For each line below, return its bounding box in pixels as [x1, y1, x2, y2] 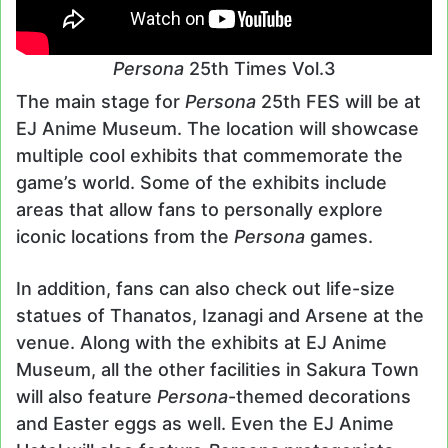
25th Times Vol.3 [188, 58, 336, 80]
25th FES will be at [261, 91, 421, 113]
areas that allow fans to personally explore [16, 199, 383, 221]
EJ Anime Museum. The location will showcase [16, 118, 419, 140]
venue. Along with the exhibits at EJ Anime [16, 332, 387, 354]
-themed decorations [228, 386, 411, 408]
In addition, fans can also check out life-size [16, 278, 395, 300]
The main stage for [16, 91, 185, 113]
